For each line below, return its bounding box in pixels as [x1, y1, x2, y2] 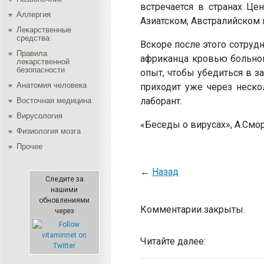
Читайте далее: [140, 236, 206, 247]
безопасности [16, 65, 65, 74]
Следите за [45, 175, 84, 183]
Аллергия [16, 10, 51, 19]
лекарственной [16, 57, 70, 66]
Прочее [16, 142, 42, 151]
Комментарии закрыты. [140, 204, 245, 215]
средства [16, 34, 49, 42]
